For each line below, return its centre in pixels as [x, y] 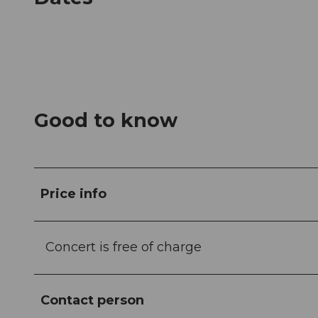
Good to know [106, 121]
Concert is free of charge [124, 247]
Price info [73, 194]
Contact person [92, 301]
